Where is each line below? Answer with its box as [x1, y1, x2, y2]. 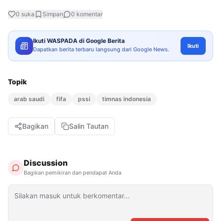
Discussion [24, 157, 68, 168]
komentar [75, 10, 103, 18]
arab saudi [14, 95, 44, 103]
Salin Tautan [69, 121, 109, 130]
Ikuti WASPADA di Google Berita [33, 37, 125, 44]
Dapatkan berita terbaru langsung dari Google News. [33, 45, 169, 53]
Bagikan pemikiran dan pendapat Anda [24, 169, 121, 176]
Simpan [42, 10, 63, 18]
